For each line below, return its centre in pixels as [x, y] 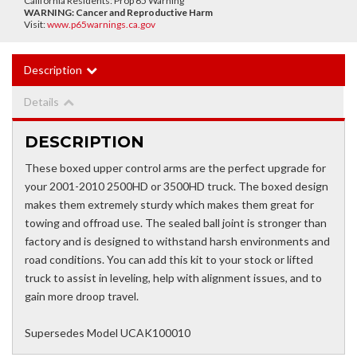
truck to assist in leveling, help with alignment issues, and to [173, 278]
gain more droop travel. [82, 296]
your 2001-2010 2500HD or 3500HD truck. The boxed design [177, 186]
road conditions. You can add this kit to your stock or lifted [169, 260]
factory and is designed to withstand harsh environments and [177, 241]
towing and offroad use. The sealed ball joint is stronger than [176, 223]
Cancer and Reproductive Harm [144, 13]
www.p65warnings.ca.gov [101, 25]
